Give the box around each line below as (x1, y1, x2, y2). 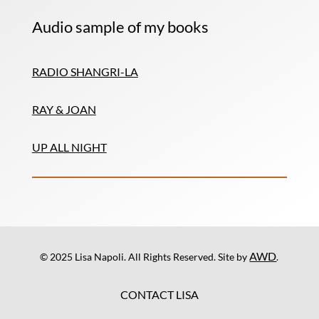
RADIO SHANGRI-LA (31, 65, 138, 78)
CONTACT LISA (120, 288, 199, 301)
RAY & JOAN (31, 103, 96, 116)
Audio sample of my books (31, 17, 209, 36)
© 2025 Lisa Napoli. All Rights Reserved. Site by (40, 251, 250, 263)
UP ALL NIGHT (31, 140, 107, 154)
